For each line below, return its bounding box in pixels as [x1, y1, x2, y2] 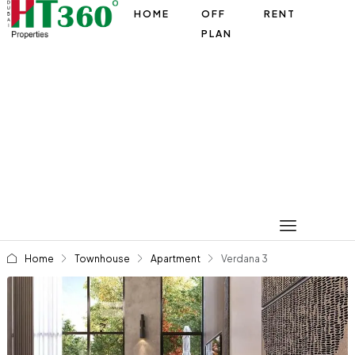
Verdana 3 [220, 253, 268, 265]
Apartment [150, 253, 200, 265]
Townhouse [74, 253, 130, 265]
